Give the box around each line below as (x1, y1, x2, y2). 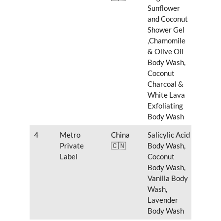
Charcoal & (147, 79, 184, 88)
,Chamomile (147, 36, 185, 45)
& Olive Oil (147, 46, 184, 56)
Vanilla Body (147, 173, 188, 183)
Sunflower (147, 3, 180, 12)
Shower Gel (147, 25, 184, 34)
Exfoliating (147, 101, 183, 110)
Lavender (147, 195, 178, 204)
